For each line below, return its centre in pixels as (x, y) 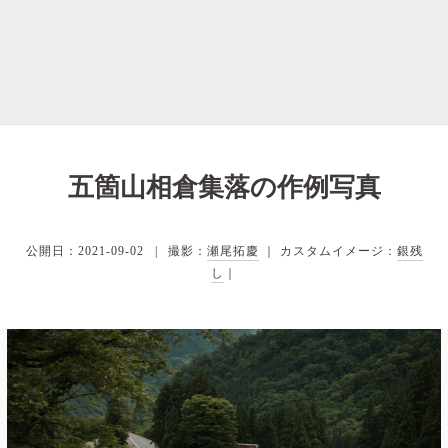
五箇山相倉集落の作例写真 (224, 187)
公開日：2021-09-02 (84, 251)
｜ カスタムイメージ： (327, 251)
